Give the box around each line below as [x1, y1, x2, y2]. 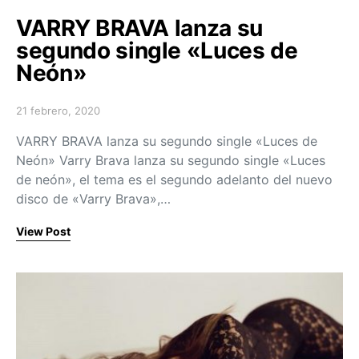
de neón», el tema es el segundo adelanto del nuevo [16, 171, 333, 188]
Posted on [15, 110, 67, 123]
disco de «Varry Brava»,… [16, 190, 171, 207]
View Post [16, 224, 71, 238]
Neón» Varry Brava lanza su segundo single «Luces [16, 151, 325, 168]
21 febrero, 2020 [16, 103, 100, 117]
